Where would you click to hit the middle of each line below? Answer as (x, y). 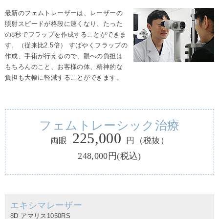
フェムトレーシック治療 (109, 126)
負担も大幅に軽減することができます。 (64, 78)
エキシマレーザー (46, 206)
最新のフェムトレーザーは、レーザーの (64, 13)
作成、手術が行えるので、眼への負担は (64, 56)
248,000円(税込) (109, 156)
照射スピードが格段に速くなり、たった (64, 24)
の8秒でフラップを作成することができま (66, 35)
